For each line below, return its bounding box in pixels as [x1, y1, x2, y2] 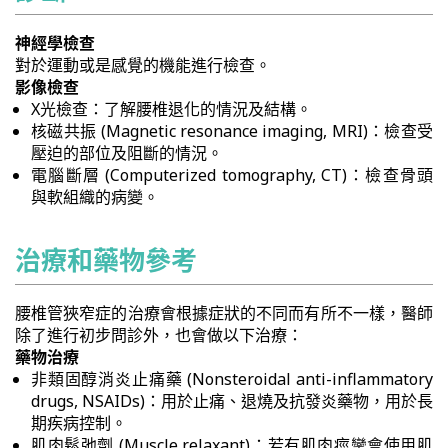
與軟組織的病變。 [31, 186, 159, 208]
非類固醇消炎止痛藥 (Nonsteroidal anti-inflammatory [31, 368, 433, 390]
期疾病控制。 [31, 412, 127, 434]
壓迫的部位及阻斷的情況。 [31, 142, 223, 164]
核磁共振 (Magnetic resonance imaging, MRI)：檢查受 [31, 120, 433, 142]
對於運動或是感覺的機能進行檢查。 [15, 54, 271, 76]
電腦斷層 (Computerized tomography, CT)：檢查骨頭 [31, 164, 433, 186]
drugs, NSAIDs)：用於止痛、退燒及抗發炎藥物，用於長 [31, 390, 433, 412]
